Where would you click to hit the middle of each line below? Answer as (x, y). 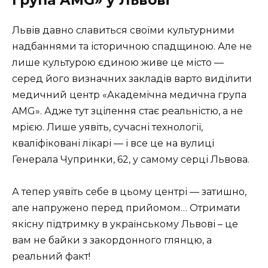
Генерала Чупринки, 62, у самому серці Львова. (131, 160)
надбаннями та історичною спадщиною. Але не (132, 47)
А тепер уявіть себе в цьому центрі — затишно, (129, 192)
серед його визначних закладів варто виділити (132, 79)
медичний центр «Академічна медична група (129, 95)
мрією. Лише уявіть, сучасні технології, (107, 127)
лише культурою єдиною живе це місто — (118, 63)
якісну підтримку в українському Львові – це (125, 224)
